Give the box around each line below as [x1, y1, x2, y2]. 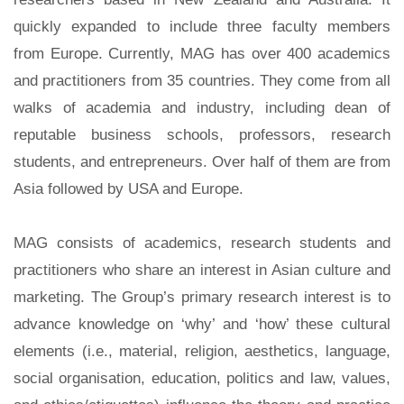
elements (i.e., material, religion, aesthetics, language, [14, 343, 390, 360]
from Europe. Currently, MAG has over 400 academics [14, 45, 390, 62]
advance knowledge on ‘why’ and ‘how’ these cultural [14, 316, 390, 333]
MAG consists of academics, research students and [14, 234, 390, 252]
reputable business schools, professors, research [14, 126, 390, 143]
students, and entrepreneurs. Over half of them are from [14, 153, 390, 170]
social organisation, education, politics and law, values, [14, 370, 390, 387]
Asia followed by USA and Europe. [14, 180, 243, 197]
